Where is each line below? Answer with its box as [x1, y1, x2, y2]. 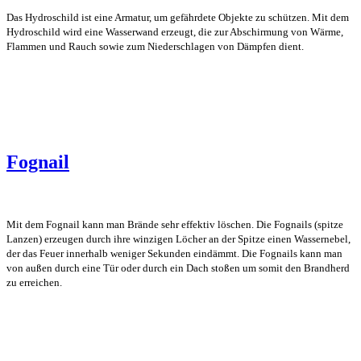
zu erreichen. [6, 276, 62, 289]
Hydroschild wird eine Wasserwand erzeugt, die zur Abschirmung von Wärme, [6, 26, 343, 39]
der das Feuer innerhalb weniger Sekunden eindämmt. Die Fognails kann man [6, 247, 342, 260]
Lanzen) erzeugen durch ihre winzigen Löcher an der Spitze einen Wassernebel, [6, 233, 351, 246]
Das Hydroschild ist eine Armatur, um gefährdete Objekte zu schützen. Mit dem [6, 11, 349, 24]
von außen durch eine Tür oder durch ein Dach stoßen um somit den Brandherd [6, 262, 350, 275]
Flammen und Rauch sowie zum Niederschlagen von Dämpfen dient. [6, 40, 304, 53]
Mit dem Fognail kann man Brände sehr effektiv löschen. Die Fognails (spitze [6, 218, 343, 231]
